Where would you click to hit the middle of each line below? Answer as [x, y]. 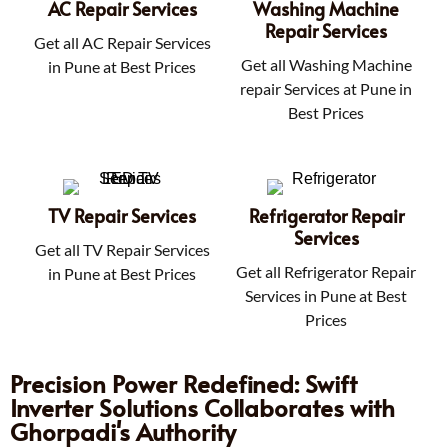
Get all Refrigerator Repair [326, 271]
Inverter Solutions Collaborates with [202, 407]
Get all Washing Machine [326, 64]
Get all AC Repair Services [122, 42]
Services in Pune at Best [326, 295]
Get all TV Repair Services [122, 249]
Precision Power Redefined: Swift [183, 383]
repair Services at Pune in [326, 88]
